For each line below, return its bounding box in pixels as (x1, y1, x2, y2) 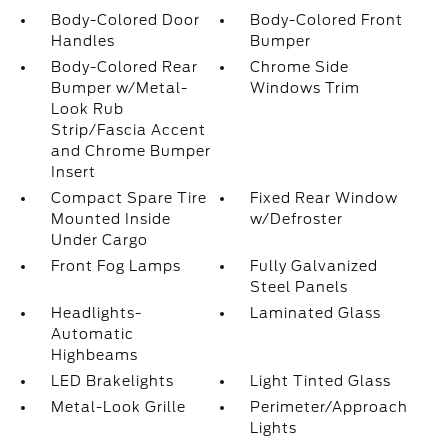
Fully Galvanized (250, 258, 379, 274)
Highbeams (50, 347, 138, 363)
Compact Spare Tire (50, 190, 207, 206)
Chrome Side (250, 59, 350, 75)
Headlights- (50, 305, 142, 321)
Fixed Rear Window (250, 190, 399, 206)
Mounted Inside (50, 211, 171, 227)
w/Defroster (250, 211, 344, 227)
